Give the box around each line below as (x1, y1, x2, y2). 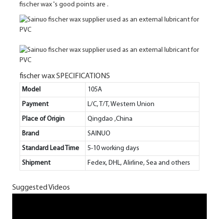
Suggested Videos (12, 184, 70, 192)
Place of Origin (22, 115, 65, 123)
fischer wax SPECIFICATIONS (20, 72, 110, 80)
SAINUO (88, 130, 110, 137)
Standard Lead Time (22, 144, 79, 152)
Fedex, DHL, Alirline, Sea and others (88, 159, 190, 167)
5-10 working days (88, 144, 139, 152)
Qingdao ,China (88, 115, 132, 123)
